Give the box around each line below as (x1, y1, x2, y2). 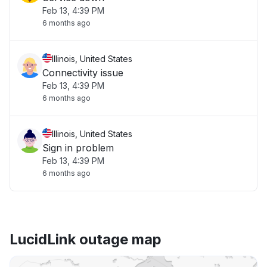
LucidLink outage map (10, 231, 162, 248)
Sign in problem (42, 142, 114, 154)
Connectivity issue (42, 67, 123, 79)
